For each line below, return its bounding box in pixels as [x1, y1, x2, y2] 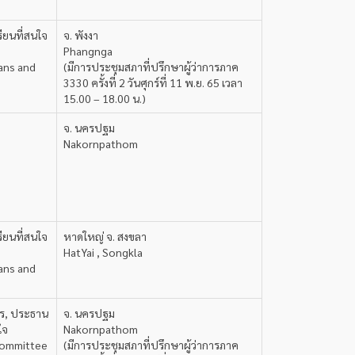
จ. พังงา [63, 28, 98, 42]
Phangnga [63, 44, 113, 58]
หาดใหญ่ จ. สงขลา [63, 229, 147, 243]
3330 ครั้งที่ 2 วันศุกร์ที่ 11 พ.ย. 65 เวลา [63, 75, 242, 90]
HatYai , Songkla [63, 245, 143, 259]
